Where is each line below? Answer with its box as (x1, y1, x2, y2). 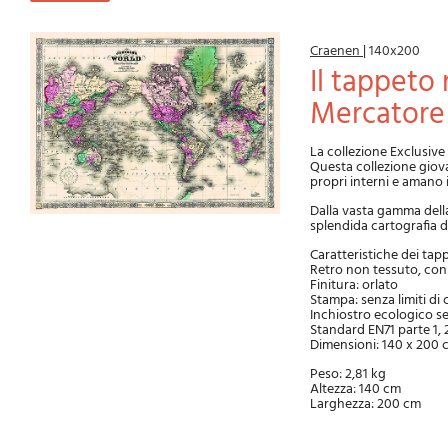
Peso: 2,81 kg (310, 363, 386, 386)
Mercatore (310, 91, 445, 139)
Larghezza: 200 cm (310, 393, 421, 416)
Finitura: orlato (310, 274, 398, 297)
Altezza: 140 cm (310, 378, 401, 401)
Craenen (310, 40, 363, 63)
